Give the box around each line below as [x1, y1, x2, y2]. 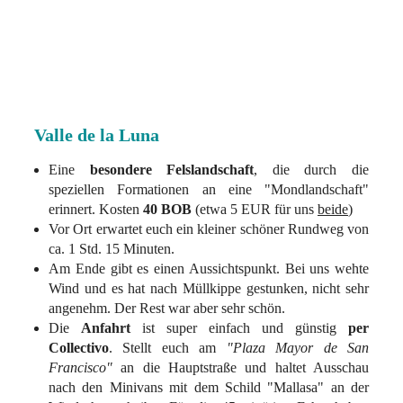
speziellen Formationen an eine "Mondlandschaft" [49, 182, 369, 198]
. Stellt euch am [109, 340, 227, 356]
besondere [89, 162, 152, 178]
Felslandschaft [166, 162, 255, 178]
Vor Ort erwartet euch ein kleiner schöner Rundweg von [49, 221, 369, 237]
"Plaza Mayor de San [226, 340, 370, 356]
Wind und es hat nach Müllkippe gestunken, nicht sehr [49, 281, 369, 297]
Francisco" [49, 360, 112, 376]
